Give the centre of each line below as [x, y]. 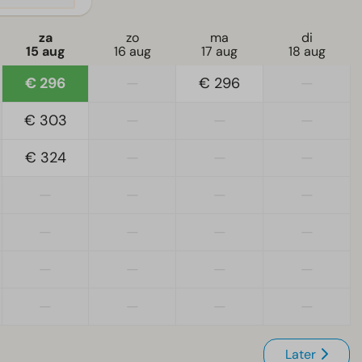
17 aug [219, 51]
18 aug [307, 51]
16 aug [132, 51]
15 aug [45, 51]
